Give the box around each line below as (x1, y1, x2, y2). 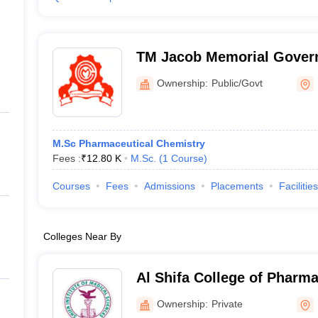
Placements (210, 180, 263, 192)
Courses (52, 180, 90, 192)
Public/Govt (211, 77, 263, 89)
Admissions (143, 180, 195, 192)
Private (211, 297, 243, 309)
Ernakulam (136, 67, 209, 83)
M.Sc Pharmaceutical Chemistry (52, 138, 205, 149)
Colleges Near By (43, 231, 121, 242)
